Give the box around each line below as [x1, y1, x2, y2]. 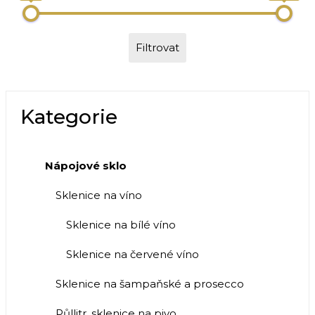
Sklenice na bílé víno [66, 218, 176, 232]
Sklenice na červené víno [66, 247, 199, 262]
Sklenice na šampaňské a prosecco [56, 277, 244, 291]
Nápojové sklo [45, 159, 127, 173]
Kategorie [20, 105, 117, 129]
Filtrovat [136, 41, 179, 55]
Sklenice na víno [56, 188, 142, 202]
